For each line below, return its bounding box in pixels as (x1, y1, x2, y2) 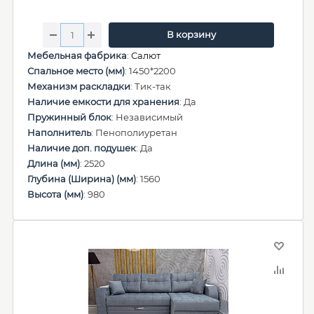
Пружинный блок (27, 111, 111, 123)
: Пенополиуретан (91, 127, 177, 138)
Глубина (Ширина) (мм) (27, 173, 136, 184)
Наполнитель (27, 127, 91, 138)
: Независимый (111, 111, 183, 123)
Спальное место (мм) (27, 65, 125, 76)
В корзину (166, 29, 216, 40)
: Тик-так (130, 81, 171, 92)
